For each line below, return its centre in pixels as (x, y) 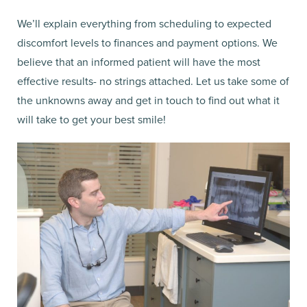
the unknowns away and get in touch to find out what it (148, 100)
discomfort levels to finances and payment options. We (147, 42)
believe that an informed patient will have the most (139, 61)
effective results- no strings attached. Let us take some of (153, 81)
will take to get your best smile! (91, 119)
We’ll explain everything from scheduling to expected (144, 23)
